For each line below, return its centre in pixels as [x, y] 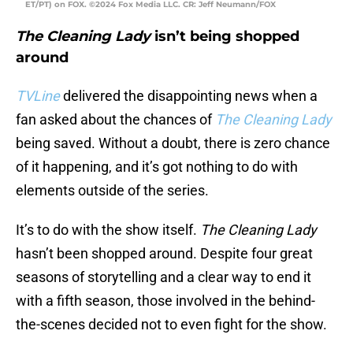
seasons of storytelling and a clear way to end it [163, 277]
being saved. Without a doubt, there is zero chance [173, 143]
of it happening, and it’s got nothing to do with [157, 167]
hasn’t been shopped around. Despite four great [164, 254]
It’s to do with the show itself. [108, 230]
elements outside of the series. [112, 191]
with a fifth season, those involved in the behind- [165, 301]
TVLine [38, 96]
